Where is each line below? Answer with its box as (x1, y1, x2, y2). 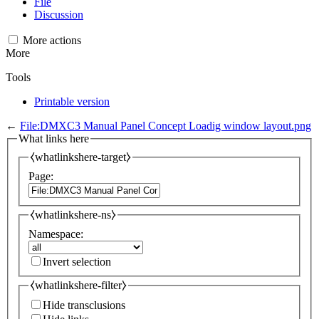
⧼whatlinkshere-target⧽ (30, 151, 131, 164)
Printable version (34, 95, 110, 108)
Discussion (34, 8, 83, 21)
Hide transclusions (43, 299, 125, 312)
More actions (23, 33, 81, 46)
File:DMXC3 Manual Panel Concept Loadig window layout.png (20, 119, 311, 132)
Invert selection (43, 255, 111, 268)
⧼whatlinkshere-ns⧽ (30, 209, 116, 221)
